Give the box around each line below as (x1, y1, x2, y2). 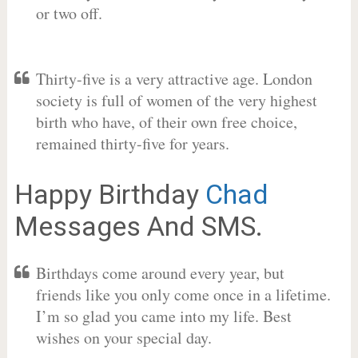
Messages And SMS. (14, 210, 263, 242)
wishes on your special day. (35, 327, 212, 348)
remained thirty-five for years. (35, 133, 229, 154)
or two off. (35, 2, 102, 24)
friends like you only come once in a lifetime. (35, 284, 331, 305)
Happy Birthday (14, 178, 205, 210)
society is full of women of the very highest (35, 89, 317, 111)
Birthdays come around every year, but (35, 262, 284, 284)
